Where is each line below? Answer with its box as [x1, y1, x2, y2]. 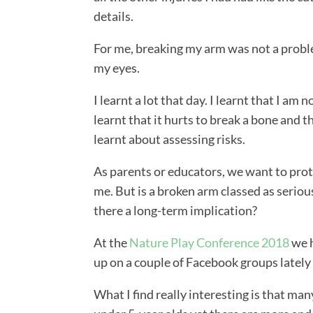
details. [94, 8, 134, 24]
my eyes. [94, 60, 140, 76]
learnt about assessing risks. [94, 131, 246, 147]
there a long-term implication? [94, 203, 258, 219]
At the [94, 235, 130, 251]
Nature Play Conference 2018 [129, 235, 290, 251]
